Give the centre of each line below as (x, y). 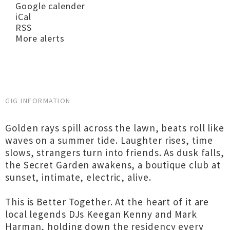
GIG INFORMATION (38, 101)
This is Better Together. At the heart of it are (107, 202)
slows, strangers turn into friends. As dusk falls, (115, 152)
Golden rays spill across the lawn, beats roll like (115, 128)
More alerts (40, 38)
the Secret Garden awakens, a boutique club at (113, 165)
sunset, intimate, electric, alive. (78, 177)
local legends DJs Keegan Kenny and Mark (101, 214)
